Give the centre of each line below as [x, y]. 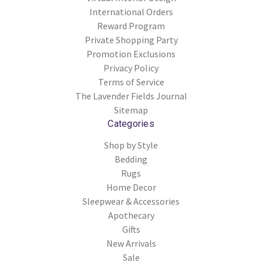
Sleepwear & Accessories [131, 201]
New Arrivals [131, 244]
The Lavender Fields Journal [131, 96]
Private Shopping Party [131, 40]
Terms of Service [131, 82]
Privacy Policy [131, 68]
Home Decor [131, 187]
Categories [131, 124]
